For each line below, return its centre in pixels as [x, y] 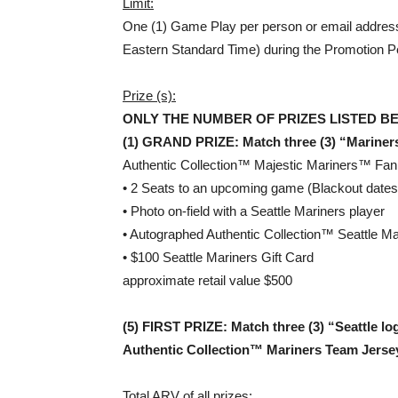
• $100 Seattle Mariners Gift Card [218, 257]
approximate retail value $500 [207, 280]
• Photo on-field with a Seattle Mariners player [254, 211]
